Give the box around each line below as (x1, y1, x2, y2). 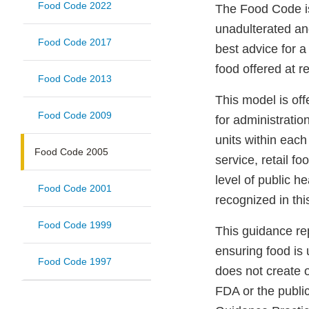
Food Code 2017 (38, 37, 112, 48)
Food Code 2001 (38, 183, 112, 195)
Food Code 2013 (38, 73, 112, 85)
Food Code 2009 (38, 110, 112, 121)
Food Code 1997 (38, 256, 112, 268)
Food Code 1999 (38, 219, 112, 231)
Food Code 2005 (34, 146, 108, 158)
